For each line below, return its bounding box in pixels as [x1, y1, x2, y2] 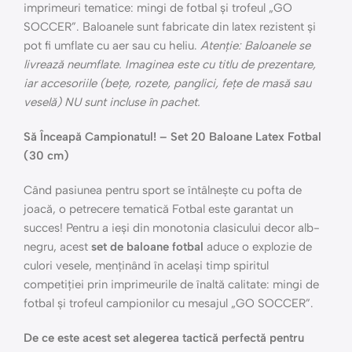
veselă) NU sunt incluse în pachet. [24, 95, 200, 109]
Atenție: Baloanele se [200, 38, 310, 53]
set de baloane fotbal [91, 240, 203, 254]
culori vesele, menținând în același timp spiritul [24, 258, 269, 273]
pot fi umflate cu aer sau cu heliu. [24, 38, 200, 53]
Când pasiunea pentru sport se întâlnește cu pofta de [24, 183, 302, 197]
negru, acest [24, 240, 91, 254]
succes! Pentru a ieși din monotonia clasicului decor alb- [24, 221, 320, 235]
